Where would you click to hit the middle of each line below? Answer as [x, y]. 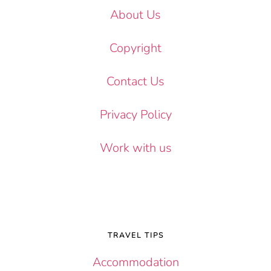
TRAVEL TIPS [135, 235]
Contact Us [135, 81]
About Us [135, 15]
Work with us [135, 148]
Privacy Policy [135, 114]
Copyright [135, 48]
